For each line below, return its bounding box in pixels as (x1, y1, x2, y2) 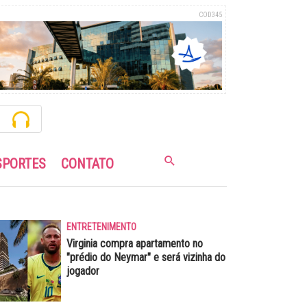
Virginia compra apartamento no (66, 236, 203, 250)
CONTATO (61, 155, 114, 172)
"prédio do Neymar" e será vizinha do (66, 250, 225, 264)
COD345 (199, 11, 222, 19)
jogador (66, 264, 99, 278)
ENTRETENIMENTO (66, 221, 136, 232)
